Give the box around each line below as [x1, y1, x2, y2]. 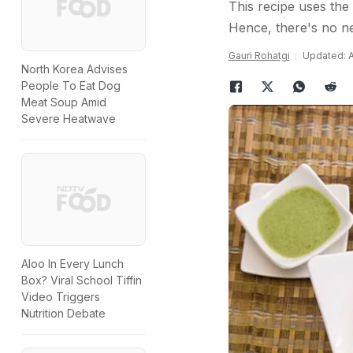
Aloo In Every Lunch [21, 257, 124, 271]
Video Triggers [21, 290, 100, 304]
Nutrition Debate [21, 307, 106, 321]
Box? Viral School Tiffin [21, 273, 142, 288]
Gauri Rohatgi [228, 50, 290, 61]
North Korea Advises [21, 62, 128, 76]
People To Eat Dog [21, 79, 121, 93]
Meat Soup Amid [21, 95, 106, 110]
